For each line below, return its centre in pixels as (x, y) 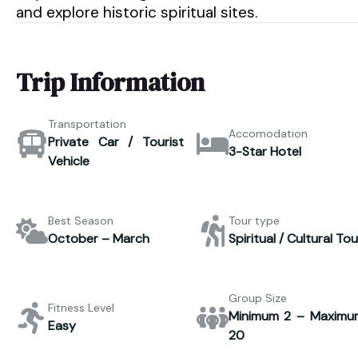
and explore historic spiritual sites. (137, 12)
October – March (99, 239)
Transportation (87, 124)
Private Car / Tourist (116, 142)
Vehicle (69, 161)
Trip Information (110, 82)
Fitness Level (81, 308)
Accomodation (268, 133)
